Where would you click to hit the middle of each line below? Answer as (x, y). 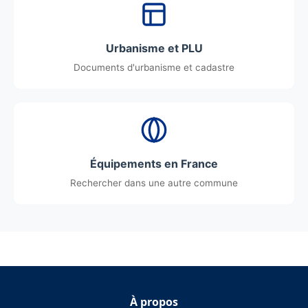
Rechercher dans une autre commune (154, 183)
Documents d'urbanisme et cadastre (154, 67)
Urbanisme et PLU (154, 48)
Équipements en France (154, 164)
